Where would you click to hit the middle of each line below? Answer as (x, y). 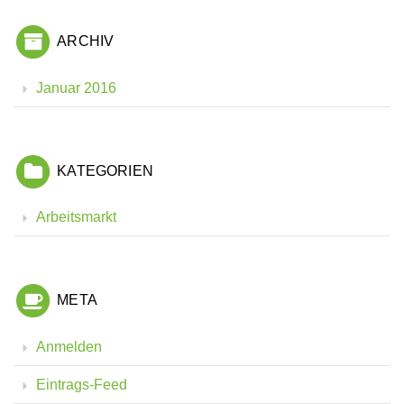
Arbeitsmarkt (76, 217)
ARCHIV (86, 41)
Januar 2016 (76, 87)
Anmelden (69, 346)
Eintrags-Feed (82, 384)
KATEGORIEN (105, 170)
